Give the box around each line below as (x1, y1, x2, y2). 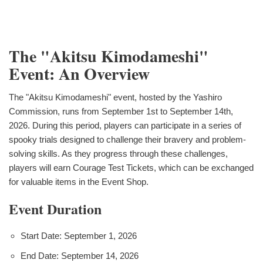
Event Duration (9, 198, 102, 219)
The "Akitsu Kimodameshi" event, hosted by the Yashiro (9, 92, 222, 102)
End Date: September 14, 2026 (21, 250, 139, 261)
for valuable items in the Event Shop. (9, 176, 149, 187)
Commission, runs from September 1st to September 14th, (9, 106, 233, 116)
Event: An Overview (9, 62, 150, 86)
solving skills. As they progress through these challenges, (9, 148, 228, 159)
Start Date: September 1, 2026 (21, 230, 137, 241)
